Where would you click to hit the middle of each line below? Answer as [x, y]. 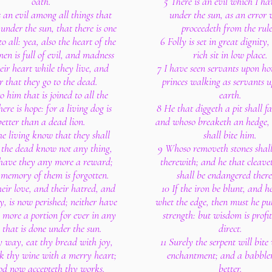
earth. [230, 95]
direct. [230, 228]
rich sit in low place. [230, 55]
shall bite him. [230, 135]
